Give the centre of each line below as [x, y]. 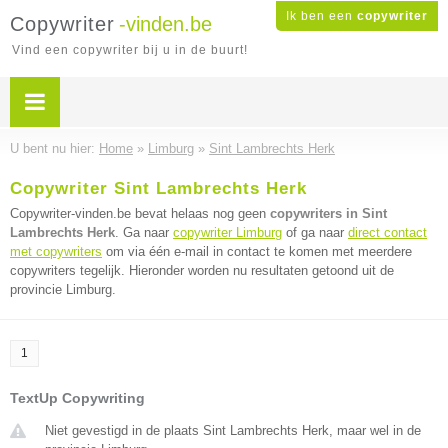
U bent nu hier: [54, 148]
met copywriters [56, 251]
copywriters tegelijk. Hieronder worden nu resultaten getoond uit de [202, 270]
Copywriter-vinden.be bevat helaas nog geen [140, 213]
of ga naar [315, 232]
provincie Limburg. [63, 289]
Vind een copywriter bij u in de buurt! [130, 50]
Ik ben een [321, 16]
